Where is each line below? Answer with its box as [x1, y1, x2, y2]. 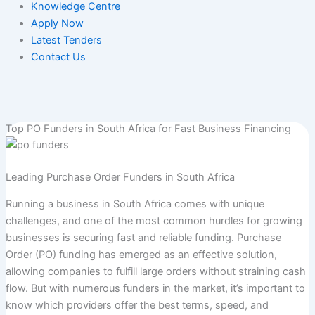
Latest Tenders [30, 33, 102, 46]
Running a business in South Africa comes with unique [5, 198, 264, 211]
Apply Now [30, 16, 84, 30]
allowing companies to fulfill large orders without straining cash [5, 265, 306, 278]
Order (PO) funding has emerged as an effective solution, [5, 248, 277, 262]
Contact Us [30, 50, 86, 63]
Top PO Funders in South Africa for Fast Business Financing [5, 122, 291, 136]
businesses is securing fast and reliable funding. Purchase [5, 231, 281, 245]
